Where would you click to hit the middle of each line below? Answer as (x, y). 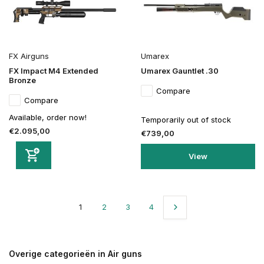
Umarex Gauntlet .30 (180, 70)
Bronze (22, 80)
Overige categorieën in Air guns (75, 253)
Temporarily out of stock (186, 119)
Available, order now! (48, 117)
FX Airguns (29, 56)
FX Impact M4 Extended (54, 70)
